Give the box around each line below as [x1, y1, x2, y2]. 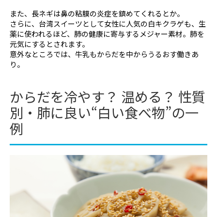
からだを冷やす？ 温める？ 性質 [10, 86, 205, 106]
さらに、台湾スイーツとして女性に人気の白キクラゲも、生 [10, 18, 206, 29]
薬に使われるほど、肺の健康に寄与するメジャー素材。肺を [10, 28, 204, 39]
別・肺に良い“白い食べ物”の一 [10, 102, 199, 122]
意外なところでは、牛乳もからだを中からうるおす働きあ [10, 48, 199, 59]
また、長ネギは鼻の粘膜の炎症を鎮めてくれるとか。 [10, 8, 184, 18]
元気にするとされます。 [10, 38, 89, 49]
